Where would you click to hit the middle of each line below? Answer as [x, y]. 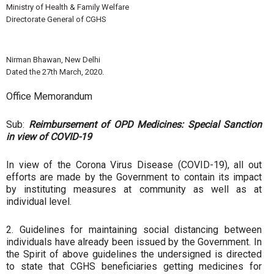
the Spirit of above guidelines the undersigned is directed [134, 254]
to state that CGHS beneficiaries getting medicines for [134, 266]
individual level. [39, 202]
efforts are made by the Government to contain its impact [134, 177]
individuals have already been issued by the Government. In [134, 242]
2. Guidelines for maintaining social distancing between [134, 230]
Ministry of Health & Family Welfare [68, 7]
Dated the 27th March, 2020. [55, 72]
